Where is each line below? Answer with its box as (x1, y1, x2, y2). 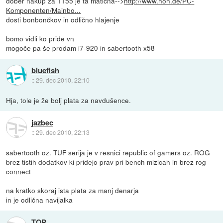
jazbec (31, 117, 53, 128)
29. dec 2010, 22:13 (35, 128, 90, 137)
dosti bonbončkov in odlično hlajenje (6, 14, 120, 24)
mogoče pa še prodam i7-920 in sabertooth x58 (6, 42, 155, 53)
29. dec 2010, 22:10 (35, 76, 90, 85)
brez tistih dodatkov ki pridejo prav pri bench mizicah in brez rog (6, 156, 207, 167)
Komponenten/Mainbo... (6, 4, 81, 15)
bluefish (31, 65, 59, 76)
